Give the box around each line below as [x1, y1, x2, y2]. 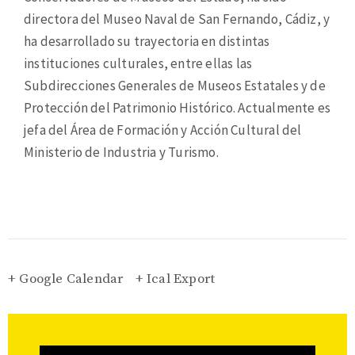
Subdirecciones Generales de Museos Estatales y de [24, 76, 326, 94]
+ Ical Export [135, 269, 216, 288]
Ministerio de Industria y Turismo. [24, 143, 219, 161]
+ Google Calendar [8, 269, 124, 288]
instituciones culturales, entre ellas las [24, 54, 253, 72]
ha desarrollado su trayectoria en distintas [24, 32, 270, 50]
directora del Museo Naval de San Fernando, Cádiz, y [24, 10, 330, 28]
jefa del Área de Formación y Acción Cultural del [24, 120, 302, 139]
